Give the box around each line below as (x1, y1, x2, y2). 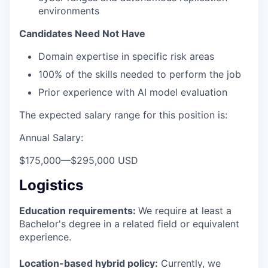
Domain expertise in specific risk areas (38, 50, 214, 63)
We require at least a (138, 205, 232, 217)
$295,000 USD (71, 154, 138, 167)
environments (38, 5, 99, 17)
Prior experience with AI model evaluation (38, 86, 227, 99)
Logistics (19, 176, 83, 194)
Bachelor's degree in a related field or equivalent (19, 218, 239, 230)
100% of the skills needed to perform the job (38, 68, 241, 81)
